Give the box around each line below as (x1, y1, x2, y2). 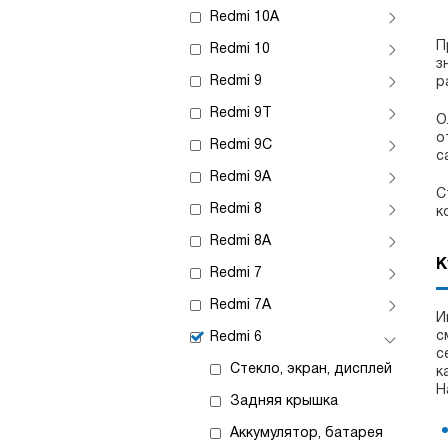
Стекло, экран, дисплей (230, 363, 392, 376)
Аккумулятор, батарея (230, 427, 383, 440)
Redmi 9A (210, 171, 271, 184)
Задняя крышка (230, 395, 338, 408)
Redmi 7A (210, 299, 271, 312)
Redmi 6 (210, 331, 262, 344)
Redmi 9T (210, 107, 272, 120)
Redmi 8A (210, 235, 271, 248)
